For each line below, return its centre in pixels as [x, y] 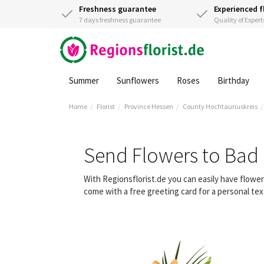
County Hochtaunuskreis [220, 106]
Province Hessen [149, 106]
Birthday [233, 80]
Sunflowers [138, 80]
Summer [84, 80]
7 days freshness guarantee [120, 20]
